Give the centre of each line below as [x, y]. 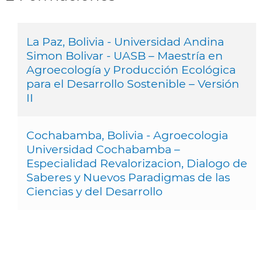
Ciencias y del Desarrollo [94, 191]
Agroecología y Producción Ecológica [131, 69]
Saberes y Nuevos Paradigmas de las [128, 177]
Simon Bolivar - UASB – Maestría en [125, 55]
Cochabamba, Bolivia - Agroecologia [127, 135]
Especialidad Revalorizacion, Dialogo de [137, 163]
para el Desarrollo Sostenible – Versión [133, 83]
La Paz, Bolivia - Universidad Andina [125, 41]
